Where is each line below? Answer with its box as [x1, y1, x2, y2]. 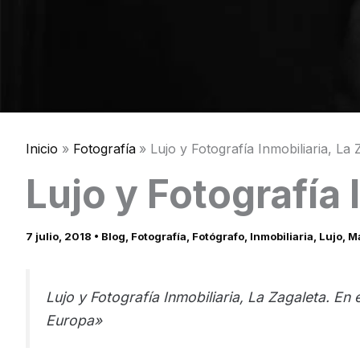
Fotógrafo [192, 230, 244, 243]
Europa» [46, 312, 102, 329]
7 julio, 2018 [26, 230, 94, 243]
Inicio [26, 141, 58, 157]
